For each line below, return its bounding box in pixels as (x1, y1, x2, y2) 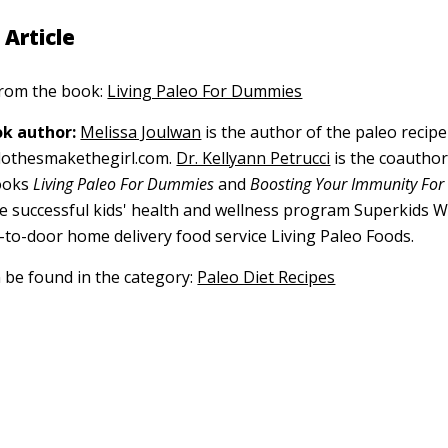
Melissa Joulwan (80, 121, 202, 143)
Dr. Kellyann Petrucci (176, 147, 331, 169)
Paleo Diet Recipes (197, 266, 336, 288)
